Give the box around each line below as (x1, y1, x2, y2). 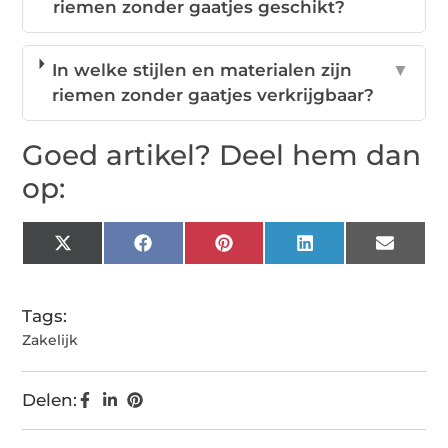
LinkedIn (312, 240, 387, 261)
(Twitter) (70, 257, 143, 278)
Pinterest (231, 240, 309, 261)
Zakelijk (22, 331, 79, 350)
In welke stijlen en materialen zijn (52, 60, 353, 81)
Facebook (150, 240, 236, 261)
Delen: (22, 390, 78, 411)
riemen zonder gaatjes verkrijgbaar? (52, 85, 375, 106)
